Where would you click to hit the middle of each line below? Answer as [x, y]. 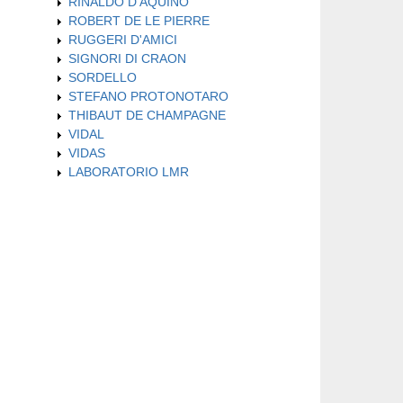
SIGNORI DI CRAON [127, 58]
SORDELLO [103, 77]
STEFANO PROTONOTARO [148, 96]
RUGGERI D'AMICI [123, 39]
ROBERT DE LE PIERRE [139, 20]
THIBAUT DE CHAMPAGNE [147, 115]
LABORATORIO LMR [129, 171]
